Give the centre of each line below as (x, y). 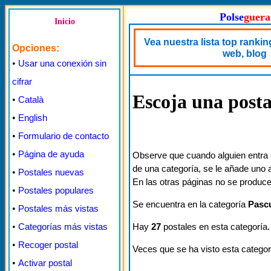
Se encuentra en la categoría (190, 204)
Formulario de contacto (64, 136)
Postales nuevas (51, 172)
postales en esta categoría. (215, 226)
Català (31, 100)
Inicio (64, 21)
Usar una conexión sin (62, 63)
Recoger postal (48, 245)
